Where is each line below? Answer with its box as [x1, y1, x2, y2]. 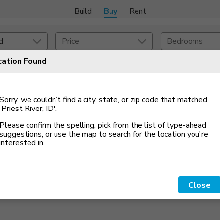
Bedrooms [167, 36, 203, 47]
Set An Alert [4, 61, 53, 73]
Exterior [175, 83, 206, 94]
